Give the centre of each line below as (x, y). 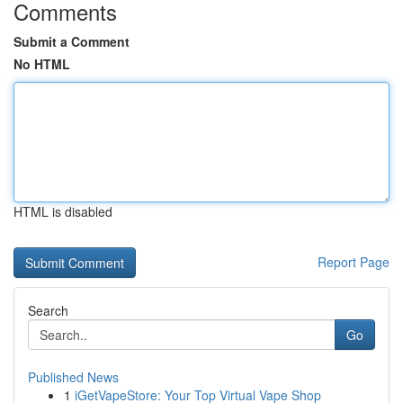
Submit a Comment (72, 41)
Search (48, 310)
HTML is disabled (63, 211)
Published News (73, 377)
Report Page (354, 262)
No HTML (42, 64)
